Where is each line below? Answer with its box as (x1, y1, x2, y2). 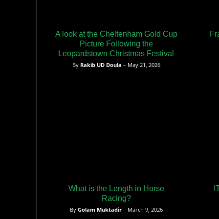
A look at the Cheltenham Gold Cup (55, 29, 177, 38)
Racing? (101, 194, 131, 202)
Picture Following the (79, 39, 153, 48)
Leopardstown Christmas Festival (58, 49, 174, 58)
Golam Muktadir (77, 205, 122, 213)
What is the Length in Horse (68, 184, 164, 193)
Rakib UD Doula (80, 61, 122, 68)
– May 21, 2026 (121, 61, 160, 68)
